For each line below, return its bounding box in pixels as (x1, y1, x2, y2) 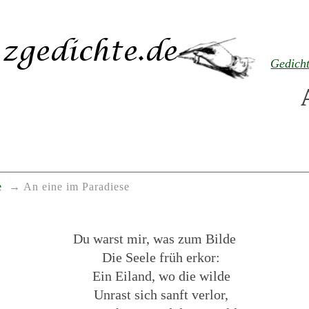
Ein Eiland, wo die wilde (92, 268, 230, 283)
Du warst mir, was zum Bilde (72, 230, 236, 246)
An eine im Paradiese (23, 181, 130, 194)
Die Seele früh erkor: (102, 249, 221, 265)
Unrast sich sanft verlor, (94, 286, 229, 302)
